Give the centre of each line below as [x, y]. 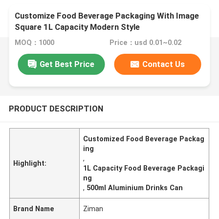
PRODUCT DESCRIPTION [56, 108]
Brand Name [34, 208]
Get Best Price [67, 64]
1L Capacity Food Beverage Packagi [144, 168]
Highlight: [30, 163]
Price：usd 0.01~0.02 [145, 43]
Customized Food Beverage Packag [144, 139]
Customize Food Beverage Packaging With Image [107, 16]
